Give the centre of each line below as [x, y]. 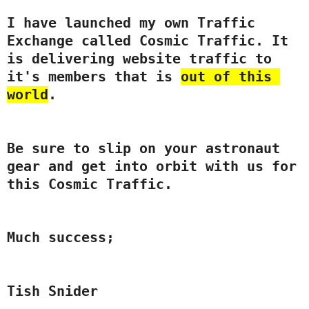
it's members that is [94, 76]
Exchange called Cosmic [102, 40]
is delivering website [98, 58]
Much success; [61, 238]
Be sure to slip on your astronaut [143, 148]
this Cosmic [57, 184]
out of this [276, 76]
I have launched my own [102, 22]
